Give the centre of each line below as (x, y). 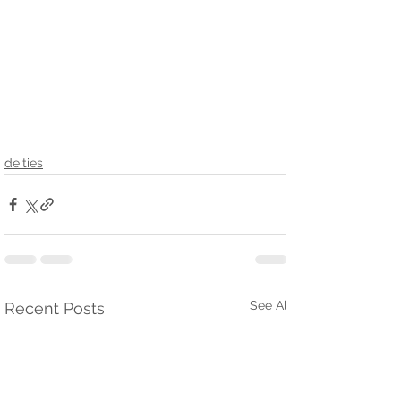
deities (24, 163)
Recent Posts (55, 309)
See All (270, 306)
